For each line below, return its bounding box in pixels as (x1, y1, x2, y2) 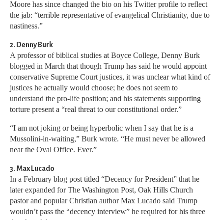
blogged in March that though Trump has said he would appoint (10, 62, 207, 71)
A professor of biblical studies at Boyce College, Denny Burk (10, 51, 200, 60)
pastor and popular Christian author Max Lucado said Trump (10, 196, 197, 205)
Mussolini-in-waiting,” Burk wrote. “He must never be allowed (10, 135, 205, 143)
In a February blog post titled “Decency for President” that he (10, 175, 199, 184)
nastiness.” (10, 22, 43, 30)
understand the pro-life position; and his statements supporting (10, 94, 201, 103)
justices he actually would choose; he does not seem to (10, 83, 178, 92)
